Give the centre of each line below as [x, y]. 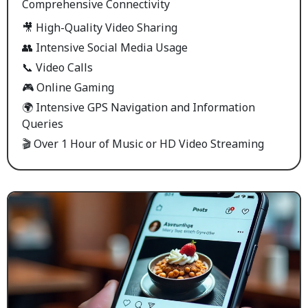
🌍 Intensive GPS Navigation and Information [139, 107]
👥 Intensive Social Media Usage [105, 47]
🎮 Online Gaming [68, 87]
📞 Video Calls [57, 67]
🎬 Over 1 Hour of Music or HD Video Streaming [143, 144]
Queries [43, 124]
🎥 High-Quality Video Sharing [100, 27]
